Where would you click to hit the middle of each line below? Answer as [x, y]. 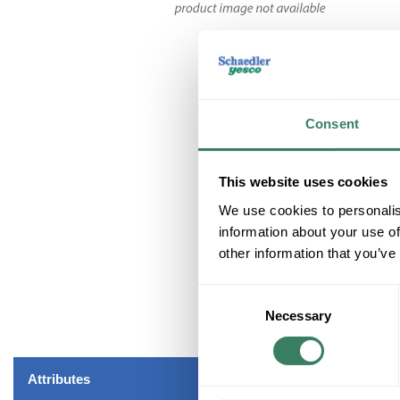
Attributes [59, 379]
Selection [225, 316]
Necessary [298, 315]
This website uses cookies [303, 182]
